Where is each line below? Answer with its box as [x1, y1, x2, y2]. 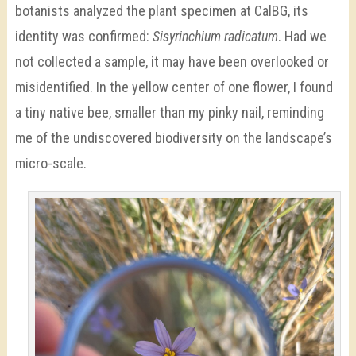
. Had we [277, 27, 327, 44]
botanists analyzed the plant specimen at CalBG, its [14, 2, 308, 19]
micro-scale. [14, 154, 90, 172]
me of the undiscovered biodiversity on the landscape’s [14, 129, 332, 146]
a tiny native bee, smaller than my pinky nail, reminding [14, 103, 324, 121]
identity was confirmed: [14, 27, 153, 44]
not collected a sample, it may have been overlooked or [14, 52, 329, 70]
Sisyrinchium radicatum [152, 27, 278, 44]
